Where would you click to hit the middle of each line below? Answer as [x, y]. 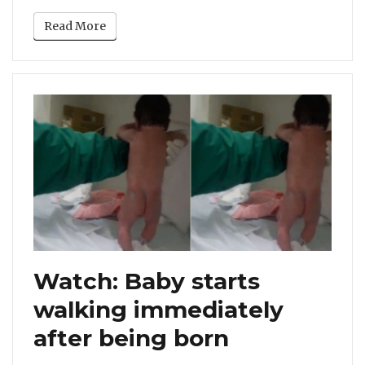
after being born [131, 338]
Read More [75, 26]
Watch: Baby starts [147, 281]
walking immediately [158, 309]
